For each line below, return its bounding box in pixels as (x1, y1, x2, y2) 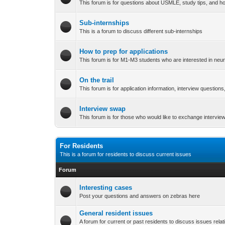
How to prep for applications (79, 48, 168, 56)
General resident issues (79, 209, 153, 217)
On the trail (79, 76, 115, 84)
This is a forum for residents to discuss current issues (60, 151, 192, 158)
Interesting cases (79, 184, 133, 192)
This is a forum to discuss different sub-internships (79, 28, 203, 35)
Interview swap (79, 105, 126, 113)
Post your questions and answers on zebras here (79, 193, 200, 199)
